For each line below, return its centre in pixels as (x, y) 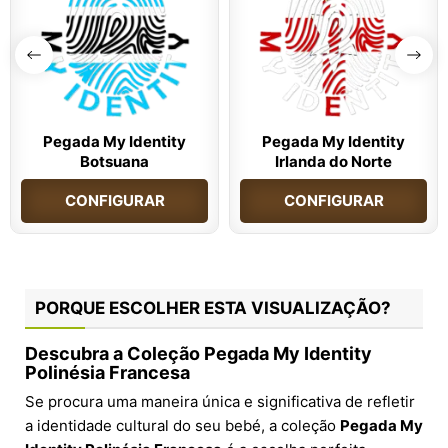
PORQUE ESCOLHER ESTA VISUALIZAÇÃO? (213, 308)
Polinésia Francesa (107, 373)
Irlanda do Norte (333, 162)
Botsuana (114, 162)
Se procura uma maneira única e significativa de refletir (220, 402)
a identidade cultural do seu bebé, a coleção (182, 426)
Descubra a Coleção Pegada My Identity (198, 354)
